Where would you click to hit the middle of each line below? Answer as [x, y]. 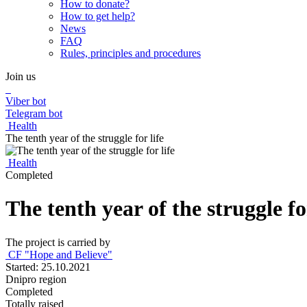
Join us [21, 76]
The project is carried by [58, 242]
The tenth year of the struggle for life [85, 138]
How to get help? [98, 16]
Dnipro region [36, 279]
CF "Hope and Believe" [59, 254]
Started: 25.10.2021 [48, 267]
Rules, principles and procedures [131, 53]
